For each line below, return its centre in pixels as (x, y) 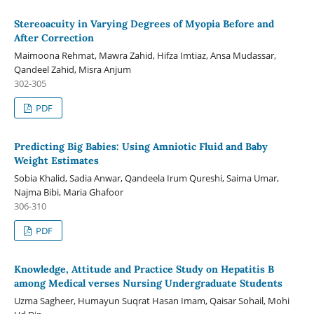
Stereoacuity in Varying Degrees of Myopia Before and (144, 23)
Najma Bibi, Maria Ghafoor (68, 192)
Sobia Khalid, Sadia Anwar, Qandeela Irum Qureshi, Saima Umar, (146, 178)
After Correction (54, 37)
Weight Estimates (56, 160)
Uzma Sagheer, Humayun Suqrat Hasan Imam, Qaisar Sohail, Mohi (151, 300)
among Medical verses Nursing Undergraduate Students (148, 283)
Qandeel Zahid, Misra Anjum (72, 69)
